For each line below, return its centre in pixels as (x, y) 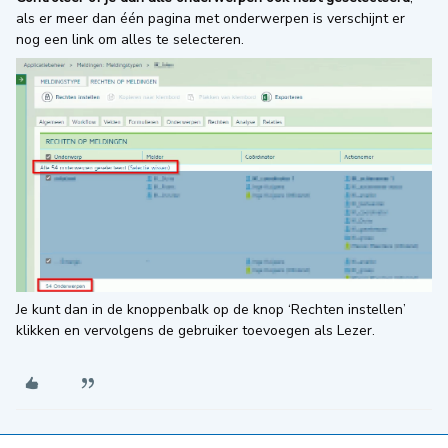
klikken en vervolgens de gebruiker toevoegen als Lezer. (195, 330)
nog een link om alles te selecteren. (130, 40)
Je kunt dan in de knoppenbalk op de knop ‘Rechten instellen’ (211, 309)
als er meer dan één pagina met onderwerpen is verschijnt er (210, 19)
